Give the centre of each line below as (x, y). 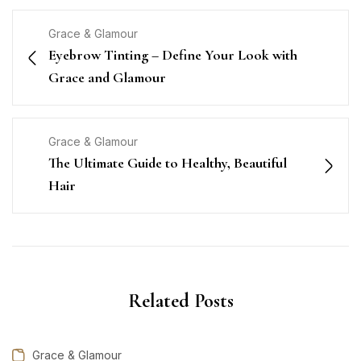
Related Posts (180, 301)
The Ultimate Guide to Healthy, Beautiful (168, 163)
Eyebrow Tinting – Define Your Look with (173, 55)
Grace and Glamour (107, 77)
